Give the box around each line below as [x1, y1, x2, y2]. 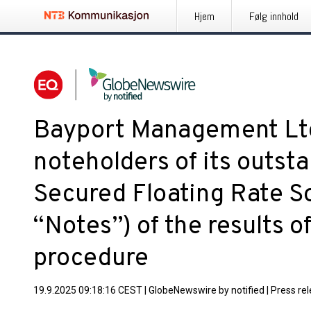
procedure [33, 243, 149, 275]
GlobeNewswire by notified [149, 285, 264, 296]
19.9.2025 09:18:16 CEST [33, 285, 142, 296]
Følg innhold [249, 9, 299, 24]
